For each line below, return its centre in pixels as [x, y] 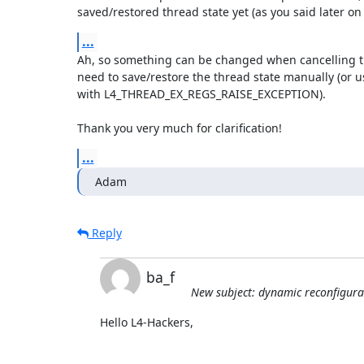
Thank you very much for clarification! [179, 128]
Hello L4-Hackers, [146, 322]
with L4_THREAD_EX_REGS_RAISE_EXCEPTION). [201, 93]
